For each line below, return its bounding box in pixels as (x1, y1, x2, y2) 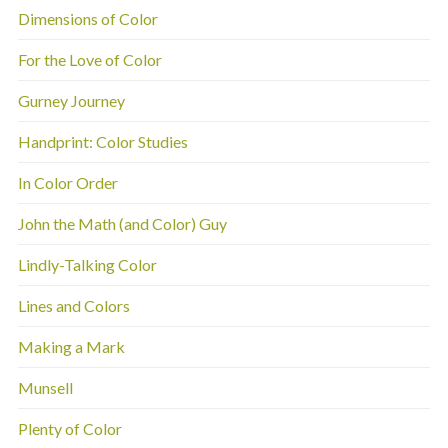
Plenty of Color (17, 419, 122, 439)
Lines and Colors (17, 296, 130, 316)
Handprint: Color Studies (17, 132, 188, 152)
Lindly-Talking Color (17, 255, 157, 275)
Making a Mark (17, 337, 125, 357)
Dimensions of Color (17, 9, 158, 29)
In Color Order (17, 173, 118, 193)
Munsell (17, 378, 73, 398)
